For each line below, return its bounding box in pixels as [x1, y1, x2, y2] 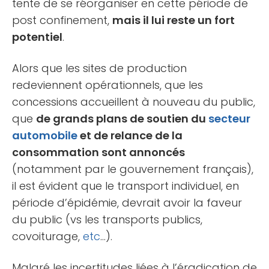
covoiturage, [12, 228, 83, 244]
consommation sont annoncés [12, 144, 185, 160]
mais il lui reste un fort [112, 12, 235, 28]
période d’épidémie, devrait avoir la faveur [12, 195, 242, 210]
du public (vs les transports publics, [12, 211, 202, 227]
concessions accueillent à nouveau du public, [12, 94, 255, 109]
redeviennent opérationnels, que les [12, 77, 203, 92]
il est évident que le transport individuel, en [12, 178, 239, 193]
